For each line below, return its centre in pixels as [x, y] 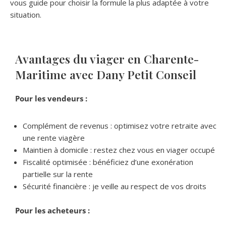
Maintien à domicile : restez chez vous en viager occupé [119, 150]
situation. [26, 14]
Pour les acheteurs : [52, 210]
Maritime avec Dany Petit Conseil [106, 74]
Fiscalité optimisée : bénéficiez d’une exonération [108, 162]
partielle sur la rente [58, 174]
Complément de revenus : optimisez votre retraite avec [120, 125]
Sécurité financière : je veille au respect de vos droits [115, 186]
